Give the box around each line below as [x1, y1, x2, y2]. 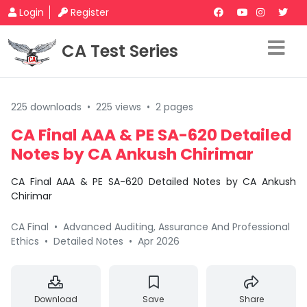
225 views [96, 100, 141, 114]
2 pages [156, 100, 193, 114]
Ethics [11, 234, 39, 248]
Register [71, 5, 109, 19]
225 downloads [11, 100, 82, 114]
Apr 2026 [138, 234, 180, 248]
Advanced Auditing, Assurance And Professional [63, 220, 290, 234]
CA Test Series [62, 40, 178, 62]
